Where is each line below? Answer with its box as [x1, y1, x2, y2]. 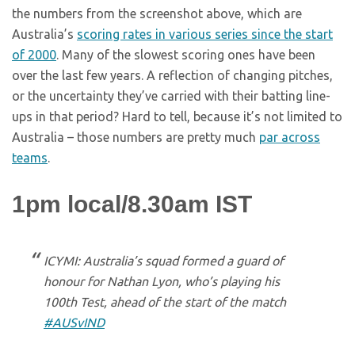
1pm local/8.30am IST [12, 191, 252, 218]
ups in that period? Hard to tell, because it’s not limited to [12, 109, 342, 124]
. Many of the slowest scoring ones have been [56, 48, 315, 63]
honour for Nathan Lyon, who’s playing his [44, 274, 280, 289]
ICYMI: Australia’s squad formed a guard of [44, 254, 284, 269]
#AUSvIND [44, 315, 105, 330]
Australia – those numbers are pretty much [12, 130, 259, 145]
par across [259, 130, 320, 145]
